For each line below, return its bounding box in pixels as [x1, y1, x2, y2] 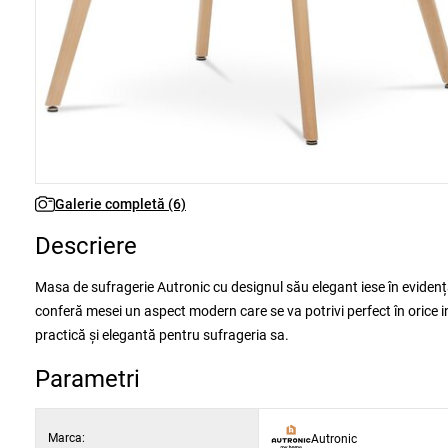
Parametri [35, 365, 140, 393]
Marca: [48, 431, 85, 445]
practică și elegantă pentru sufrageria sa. [35, 327, 289, 343]
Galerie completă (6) [55, 196, 186, 212]
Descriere [35, 232, 137, 260]
